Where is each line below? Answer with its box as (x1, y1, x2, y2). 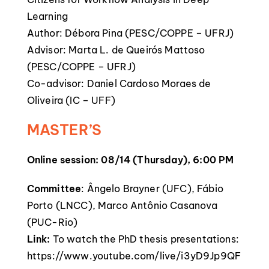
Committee (26, 183, 82, 195)
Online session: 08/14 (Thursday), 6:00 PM (26, 154, 234, 166)
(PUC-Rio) (26, 216, 78, 228)
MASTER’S (26, 121, 102, 139)
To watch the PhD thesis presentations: (50, 233, 239, 245)
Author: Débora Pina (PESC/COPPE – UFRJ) (26, 27, 234, 39)
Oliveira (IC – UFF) (26, 94, 115, 106)
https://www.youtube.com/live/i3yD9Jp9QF (26, 250, 241, 262)
